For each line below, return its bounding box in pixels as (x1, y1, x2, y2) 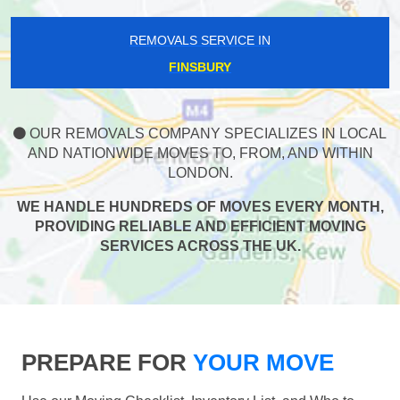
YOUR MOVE (187, 349, 334, 377)
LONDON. (167, 165, 233, 181)
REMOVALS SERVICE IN (129, 33, 271, 48)
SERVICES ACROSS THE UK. (99, 238, 301, 254)
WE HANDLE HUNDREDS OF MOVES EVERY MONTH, (16, 199, 384, 215)
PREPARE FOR (21, 349, 187, 377)
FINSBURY (169, 60, 231, 75)
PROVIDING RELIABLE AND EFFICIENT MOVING (34, 219, 366, 235)
